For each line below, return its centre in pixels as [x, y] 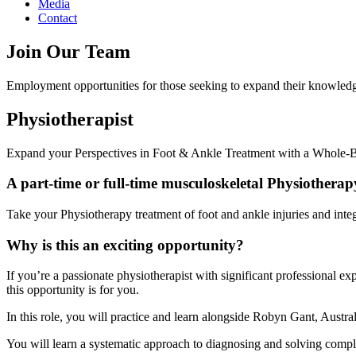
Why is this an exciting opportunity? [125, 245]
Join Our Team [68, 51]
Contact [58, 17]
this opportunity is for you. [73, 290]
